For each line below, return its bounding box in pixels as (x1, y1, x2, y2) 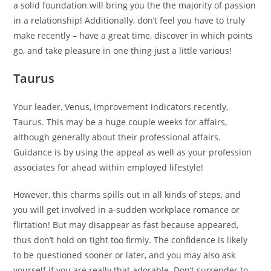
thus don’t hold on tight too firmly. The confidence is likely (13, 234, 248, 246)
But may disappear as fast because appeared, (50, 219, 239, 230)
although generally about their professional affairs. (13, 131, 221, 143)
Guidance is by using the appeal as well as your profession (13, 146, 252, 158)
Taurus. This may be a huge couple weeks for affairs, (13, 116, 227, 128)
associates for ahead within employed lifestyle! (13, 162, 204, 173)
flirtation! (13, 219, 51, 230)
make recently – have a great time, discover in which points (13, 30, 253, 41)
